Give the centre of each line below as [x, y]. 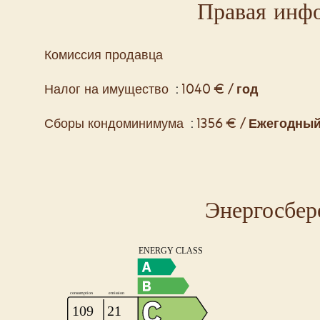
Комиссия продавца [104, 54]
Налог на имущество [108, 89]
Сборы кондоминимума [116, 123]
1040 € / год [220, 89]
